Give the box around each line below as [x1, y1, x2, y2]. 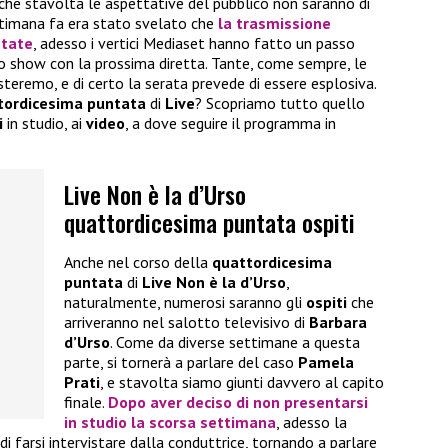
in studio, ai [3, 113, 86, 134]
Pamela [298, 352, 354, 373]
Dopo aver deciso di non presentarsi [108, 392, 368, 413]
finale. [64, 392, 108, 413]
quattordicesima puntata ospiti [64, 203, 355, 240]
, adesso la [276, 412, 347, 433]
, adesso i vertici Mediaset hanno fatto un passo [33, 33, 355, 54]
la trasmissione [218, 13, 331, 34]
